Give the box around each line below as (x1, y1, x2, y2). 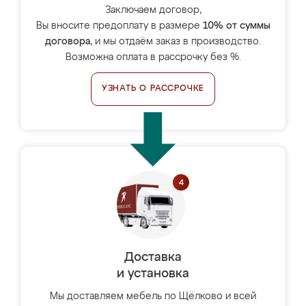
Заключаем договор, (105, 5, 201, 15)
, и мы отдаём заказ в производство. (90, 37, 261, 46)
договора (45, 37, 90, 46)
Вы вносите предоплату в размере (36, 21, 203, 31)
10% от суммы (202, 21, 270, 31)
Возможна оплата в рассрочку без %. (65, 53, 241, 62)
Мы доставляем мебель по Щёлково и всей (50, 292, 256, 301)
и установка (117, 268, 189, 280)
